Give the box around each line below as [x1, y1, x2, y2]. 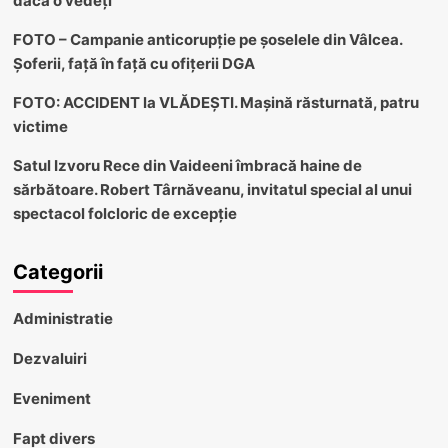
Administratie [12, 308, 113, 328]
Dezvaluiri [12, 348, 87, 368]
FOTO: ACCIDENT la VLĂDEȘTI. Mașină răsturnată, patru [12, 92, 419, 112]
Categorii [12, 259, 103, 284]
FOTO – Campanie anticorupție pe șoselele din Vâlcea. [12, 29, 402, 49]
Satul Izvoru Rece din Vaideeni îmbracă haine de [12, 155, 362, 175]
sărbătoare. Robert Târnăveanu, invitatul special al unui [12, 179, 412, 199]
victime [12, 116, 68, 136]
